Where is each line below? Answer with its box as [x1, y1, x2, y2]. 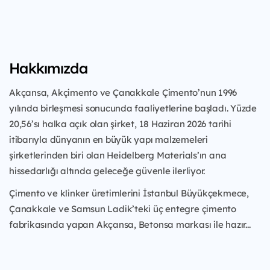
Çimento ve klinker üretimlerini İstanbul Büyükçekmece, [9, 187, 249, 199]
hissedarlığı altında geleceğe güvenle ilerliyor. [9, 165, 206, 177]
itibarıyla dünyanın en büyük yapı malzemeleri [9, 133, 208, 145]
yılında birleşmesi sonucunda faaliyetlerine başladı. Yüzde [9, 102, 257, 114]
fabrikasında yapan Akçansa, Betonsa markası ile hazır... [9, 218, 251, 230]
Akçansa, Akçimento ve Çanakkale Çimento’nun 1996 [9, 86, 237, 98]
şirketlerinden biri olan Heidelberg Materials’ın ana [9, 149, 227, 161]
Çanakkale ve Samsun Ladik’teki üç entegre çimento [9, 202, 236, 215]
